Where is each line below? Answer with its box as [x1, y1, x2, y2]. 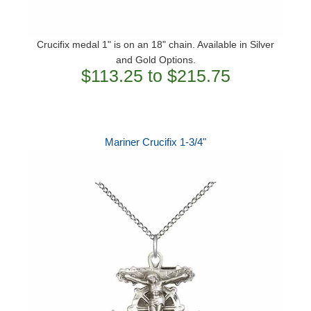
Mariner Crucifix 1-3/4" [105, 136, 206, 149]
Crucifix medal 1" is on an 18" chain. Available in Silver [37, 39, 274, 51]
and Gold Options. [115, 54, 196, 66]
